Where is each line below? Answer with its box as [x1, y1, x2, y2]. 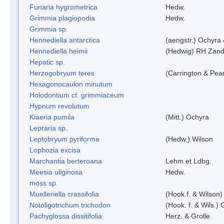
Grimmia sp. [29, 24, 68, 33]
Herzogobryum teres [29, 68, 94, 77]
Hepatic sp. [29, 57, 65, 66]
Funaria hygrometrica [29, 2, 97, 11]
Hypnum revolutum [29, 101, 89, 110]
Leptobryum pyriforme [29, 134, 99, 143]
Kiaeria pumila [29, 112, 74, 121]
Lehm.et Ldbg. [165, 156, 211, 165]
